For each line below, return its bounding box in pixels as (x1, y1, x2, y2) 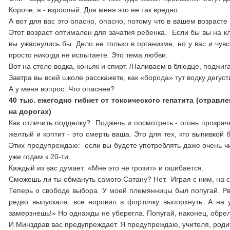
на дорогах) (9, 107, 52, 116)
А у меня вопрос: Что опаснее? (9, 85, 117, 93)
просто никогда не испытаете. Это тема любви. (9, 51, 168, 59)
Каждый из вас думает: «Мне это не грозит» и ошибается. (9, 164, 204, 172)
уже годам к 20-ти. (9, 152, 71, 161)
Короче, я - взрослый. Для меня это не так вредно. (9, 6, 180, 14)
